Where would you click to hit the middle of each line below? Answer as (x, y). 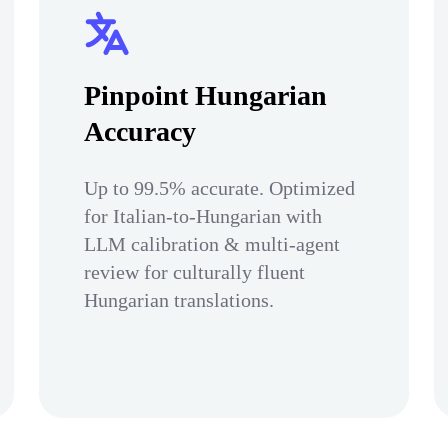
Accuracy (140, 131)
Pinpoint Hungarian (205, 95)
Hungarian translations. (179, 300)
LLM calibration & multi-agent (212, 244)
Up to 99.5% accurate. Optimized (219, 188)
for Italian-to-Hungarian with (203, 216)
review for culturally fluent (194, 272)
